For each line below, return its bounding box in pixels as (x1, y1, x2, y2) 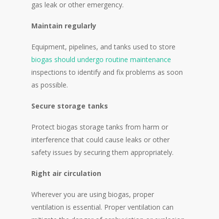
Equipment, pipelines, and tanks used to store (31, 42, 175, 52)
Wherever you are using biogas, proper (31, 190, 154, 199)
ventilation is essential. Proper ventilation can (31, 202, 174, 212)
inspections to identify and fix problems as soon (31, 67, 183, 77)
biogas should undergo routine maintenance (31, 55, 171, 65)
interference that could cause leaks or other (31, 135, 170, 145)
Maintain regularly (31, 21, 96, 31)
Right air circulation (31, 169, 101, 178)
